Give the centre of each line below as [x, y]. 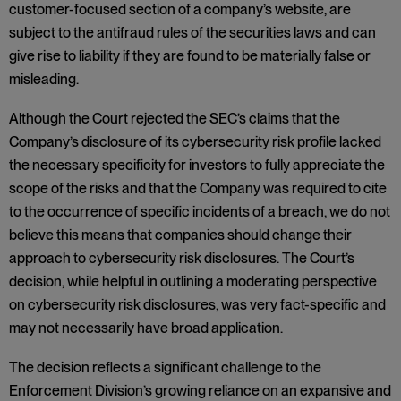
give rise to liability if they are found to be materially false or [190, 56]
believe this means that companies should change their [180, 235]
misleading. [44, 79]
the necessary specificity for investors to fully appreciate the [197, 165]
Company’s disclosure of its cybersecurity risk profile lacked [195, 142]
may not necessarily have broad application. [146, 328]
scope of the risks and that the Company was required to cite [198, 188]
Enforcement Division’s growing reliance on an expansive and [200, 391]
